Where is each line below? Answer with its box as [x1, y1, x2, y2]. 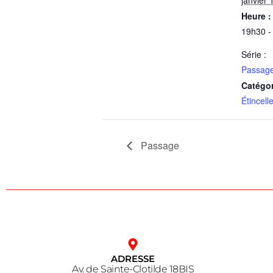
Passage [138, 138, 179, 152]
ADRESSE [111, 253, 155, 265]
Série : [241, 48, 266, 60]
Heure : [241, 9, 271, 22]
